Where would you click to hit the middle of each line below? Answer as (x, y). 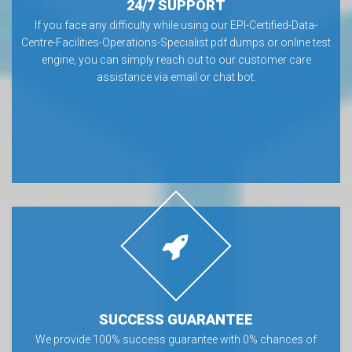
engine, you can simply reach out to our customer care (176, 60)
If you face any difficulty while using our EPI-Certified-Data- (176, 25)
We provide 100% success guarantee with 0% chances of (176, 339)
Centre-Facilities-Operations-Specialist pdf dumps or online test (176, 42)
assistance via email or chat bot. (176, 77)
